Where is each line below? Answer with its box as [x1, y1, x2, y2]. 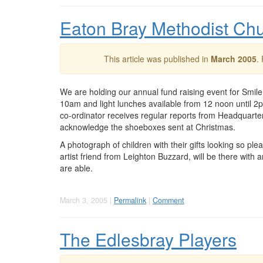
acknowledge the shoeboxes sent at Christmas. [60, 121, 235, 133]
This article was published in [103, 53, 211, 65]
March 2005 [210, 53, 257, 65]
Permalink [114, 195, 146, 205]
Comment [153, 195, 184, 205]
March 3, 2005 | [60, 195, 114, 205]
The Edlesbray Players [60, 227, 237, 252]
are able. [60, 162, 93, 174]
